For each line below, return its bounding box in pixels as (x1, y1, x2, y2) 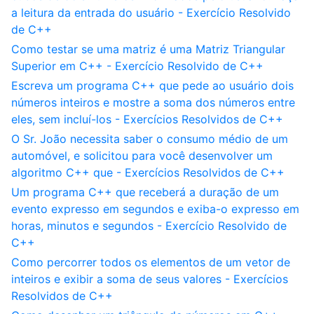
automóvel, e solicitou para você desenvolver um (11, 149, 273, 163)
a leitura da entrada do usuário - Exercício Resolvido (11, 6, 291, 20)
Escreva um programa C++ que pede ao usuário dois (11, 78, 294, 93)
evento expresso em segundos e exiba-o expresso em (11, 202, 299, 216)
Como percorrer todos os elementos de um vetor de (11, 255, 290, 269)
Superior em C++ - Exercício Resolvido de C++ (11, 59, 264, 73)
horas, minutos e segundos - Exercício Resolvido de (11, 219, 287, 233)
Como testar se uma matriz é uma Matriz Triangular (11, 42, 285, 56)
